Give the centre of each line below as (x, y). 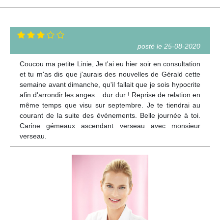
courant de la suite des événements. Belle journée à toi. (110, 116)
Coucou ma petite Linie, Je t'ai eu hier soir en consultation (110, 64)
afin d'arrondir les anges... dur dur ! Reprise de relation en (110, 95)
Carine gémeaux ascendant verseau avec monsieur (110, 126)
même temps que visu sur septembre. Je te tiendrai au (110, 105)
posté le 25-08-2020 (169, 46)
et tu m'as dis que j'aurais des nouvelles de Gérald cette (110, 74)
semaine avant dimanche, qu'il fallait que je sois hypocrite (110, 85)
